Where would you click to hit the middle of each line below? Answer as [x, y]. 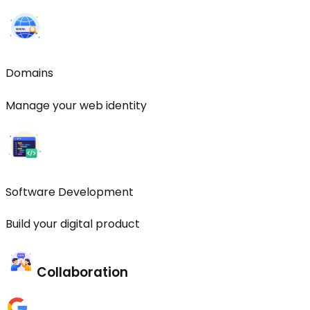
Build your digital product [73, 224]
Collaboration [82, 272]
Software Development [70, 192]
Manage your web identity [76, 105]
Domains [29, 73]
